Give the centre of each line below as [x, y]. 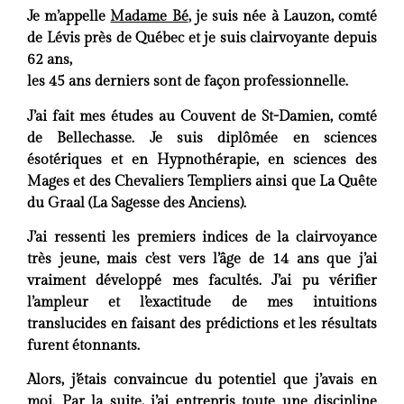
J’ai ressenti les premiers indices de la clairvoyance [202, 238]
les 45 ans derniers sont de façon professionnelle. [188, 82]
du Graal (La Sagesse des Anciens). [137, 203]
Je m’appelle [69, 17]
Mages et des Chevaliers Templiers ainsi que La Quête [202, 181]
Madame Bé [149, 17]
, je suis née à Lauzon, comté [283, 17]
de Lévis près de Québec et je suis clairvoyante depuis [202, 39]
